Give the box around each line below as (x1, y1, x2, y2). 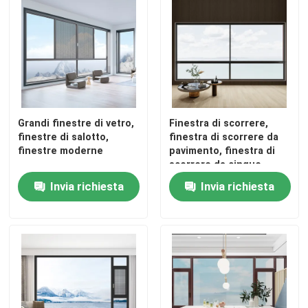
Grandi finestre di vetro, (18, 117, 135, 129)
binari (168, 172, 197, 184)
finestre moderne (18, 144, 104, 156)
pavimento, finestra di (168, 144, 275, 156)
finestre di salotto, (18, 131, 109, 142)
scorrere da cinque (168, 158, 261, 170)
